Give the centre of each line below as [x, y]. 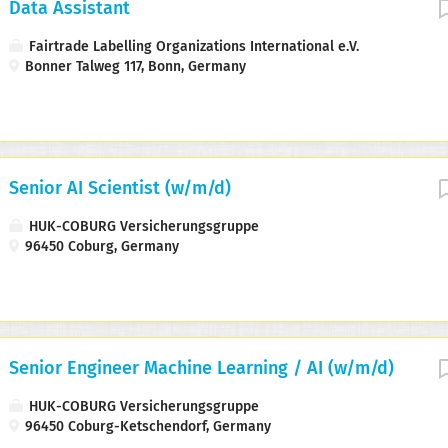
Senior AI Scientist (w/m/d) [120, 189]
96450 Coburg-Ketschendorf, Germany [146, 427]
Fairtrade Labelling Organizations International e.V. [192, 47]
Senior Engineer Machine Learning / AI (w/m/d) [201, 369]
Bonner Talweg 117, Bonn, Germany [133, 67]
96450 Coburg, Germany [100, 247]
